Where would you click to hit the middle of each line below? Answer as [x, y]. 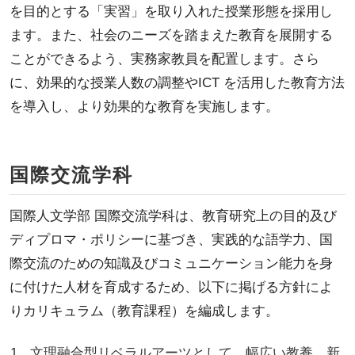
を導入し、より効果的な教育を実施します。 [144, 106]
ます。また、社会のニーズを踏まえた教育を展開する [171, 35]
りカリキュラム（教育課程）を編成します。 [144, 311]
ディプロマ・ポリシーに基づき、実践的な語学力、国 [171, 239]
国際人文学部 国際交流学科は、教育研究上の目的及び [173, 216]
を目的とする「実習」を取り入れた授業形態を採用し [171, 11]
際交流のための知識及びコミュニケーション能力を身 [171, 263]
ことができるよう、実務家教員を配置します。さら [164, 59]
